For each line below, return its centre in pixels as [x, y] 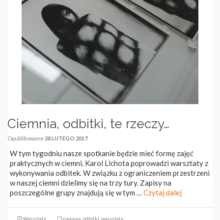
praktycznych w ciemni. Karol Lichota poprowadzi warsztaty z [109, 163]
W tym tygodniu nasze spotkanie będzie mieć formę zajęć [102, 153]
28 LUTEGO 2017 [66, 138]
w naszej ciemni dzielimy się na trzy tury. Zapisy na [91, 183]
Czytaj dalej [163, 192]
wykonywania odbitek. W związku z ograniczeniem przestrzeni [110, 173]
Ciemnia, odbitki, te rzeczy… [88, 124]
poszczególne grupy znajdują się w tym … [77, 192]
